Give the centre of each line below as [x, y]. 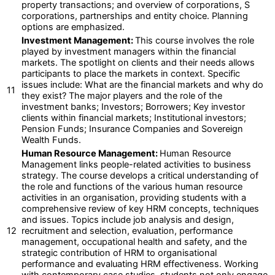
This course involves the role [195, 40]
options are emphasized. [73, 27]
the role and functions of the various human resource [132, 186]
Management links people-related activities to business [136, 164]
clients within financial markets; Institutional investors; [134, 118]
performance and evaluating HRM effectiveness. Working [140, 264]
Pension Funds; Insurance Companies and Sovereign [132, 129]
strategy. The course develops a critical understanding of [140, 175]
